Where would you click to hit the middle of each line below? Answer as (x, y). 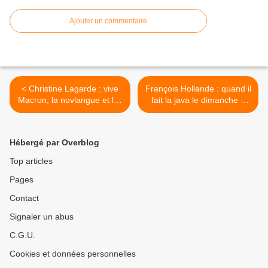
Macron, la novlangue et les (70, 100)
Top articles (31, 161)
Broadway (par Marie (198, 112)
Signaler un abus (42, 217)
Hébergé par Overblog (54, 143)
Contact (24, 198)
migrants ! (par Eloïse (70, 112)
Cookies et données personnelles (73, 254)
